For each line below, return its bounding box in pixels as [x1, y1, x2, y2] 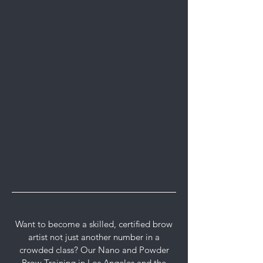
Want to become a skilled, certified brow [15, 218, 173, 230]
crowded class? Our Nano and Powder [19, 244, 169, 255]
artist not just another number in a [28, 231, 160, 242]
